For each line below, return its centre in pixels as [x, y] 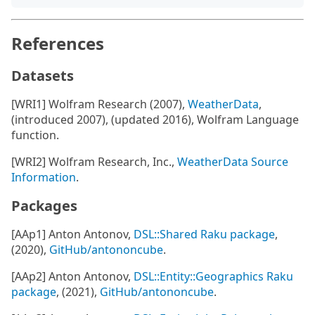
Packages [44, 206]
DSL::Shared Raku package [204, 234]
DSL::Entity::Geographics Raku [213, 276]
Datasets [43, 76]
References [58, 43]
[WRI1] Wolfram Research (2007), [99, 104]
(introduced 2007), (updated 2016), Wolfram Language [155, 120]
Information [44, 177]
